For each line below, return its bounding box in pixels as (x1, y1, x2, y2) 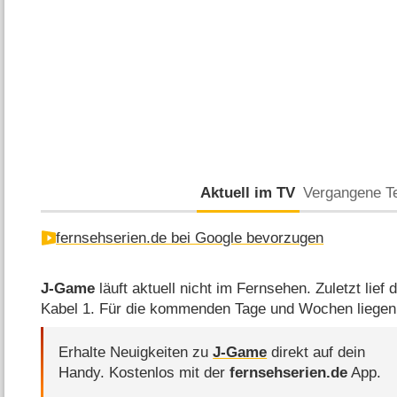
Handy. (58, 363, 110, 381)
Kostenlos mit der (109, 363, 230, 381)
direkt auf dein (267, 343, 366, 361)
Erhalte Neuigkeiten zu (58, 343, 214, 361)
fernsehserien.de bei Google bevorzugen (56, 230, 324, 247)
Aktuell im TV (200, 183, 296, 201)
